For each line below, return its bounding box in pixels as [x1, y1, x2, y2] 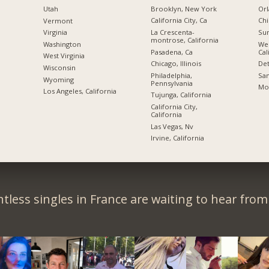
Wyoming [43, 74, 74, 84]
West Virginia [43, 51, 85, 61]
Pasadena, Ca [150, 47, 193, 56]
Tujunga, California [150, 90, 211, 100]
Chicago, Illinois [150, 59, 201, 68]
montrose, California [150, 35, 219, 44]
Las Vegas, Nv [150, 121, 193, 131]
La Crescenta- [150, 27, 195, 37]
